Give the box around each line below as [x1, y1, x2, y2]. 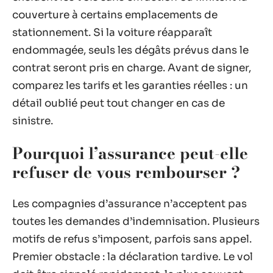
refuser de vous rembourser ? [12, 160, 240, 184]
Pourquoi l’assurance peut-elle [12, 141, 248, 165]
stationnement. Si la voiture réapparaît [12, 26, 212, 39]
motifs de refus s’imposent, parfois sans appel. [12, 233, 252, 246]
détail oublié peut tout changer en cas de [12, 97, 225, 110]
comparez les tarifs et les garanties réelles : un [12, 79, 248, 92]
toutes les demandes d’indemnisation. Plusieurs [12, 215, 260, 228]
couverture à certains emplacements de [12, 9, 218, 21]
